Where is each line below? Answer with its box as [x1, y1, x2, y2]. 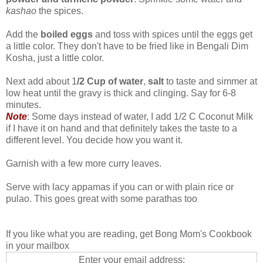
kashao [6, 5, 39, 16]
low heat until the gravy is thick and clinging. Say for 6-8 [6, 87, 236, 98]
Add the [6, 29, 41, 39]
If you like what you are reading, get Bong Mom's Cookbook [6, 228, 252, 239]
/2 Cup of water [77, 76, 143, 86]
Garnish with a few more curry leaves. [6, 158, 161, 168]
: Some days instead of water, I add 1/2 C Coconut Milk [27, 111, 253, 122]
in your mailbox [6, 240, 69, 251]
